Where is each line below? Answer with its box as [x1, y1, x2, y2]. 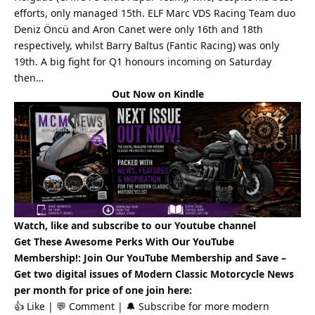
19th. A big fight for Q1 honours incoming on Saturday [14, 54, 271, 68]
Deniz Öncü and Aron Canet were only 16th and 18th [14, 22, 263, 36]
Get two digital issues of [14, 266, 134, 281]
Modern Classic [134, 266, 207, 281]
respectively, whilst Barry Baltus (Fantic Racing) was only [14, 38, 279, 52]
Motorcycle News [207, 266, 294, 281]
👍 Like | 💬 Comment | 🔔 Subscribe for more [14, 299, 232, 313]
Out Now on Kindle [111, 86, 204, 101]
